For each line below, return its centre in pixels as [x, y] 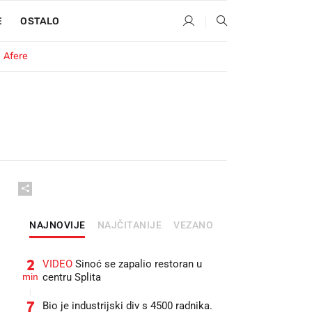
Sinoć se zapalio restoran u [137, 264]
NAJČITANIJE [129, 225]
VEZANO [193, 225]
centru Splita [72, 277]
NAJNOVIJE [57, 225]
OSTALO [40, 21]
